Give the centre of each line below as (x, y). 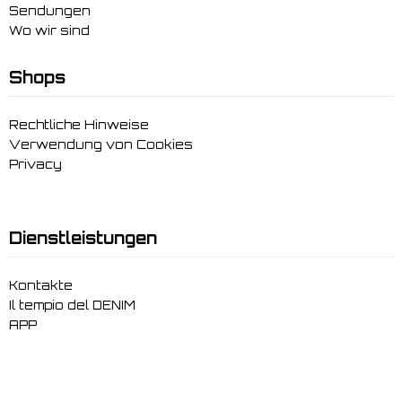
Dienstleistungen (83, 237)
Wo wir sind (49, 30)
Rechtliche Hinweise (79, 124)
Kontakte (41, 285)
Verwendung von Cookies (101, 144)
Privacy (35, 164)
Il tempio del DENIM (72, 305)
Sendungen (50, 10)
